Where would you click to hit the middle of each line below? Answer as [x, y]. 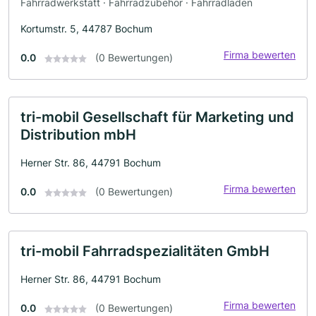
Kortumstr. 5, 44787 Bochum [86, 28]
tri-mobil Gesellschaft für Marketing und [157, 117]
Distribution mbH [78, 134]
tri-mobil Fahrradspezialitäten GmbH [145, 251]
